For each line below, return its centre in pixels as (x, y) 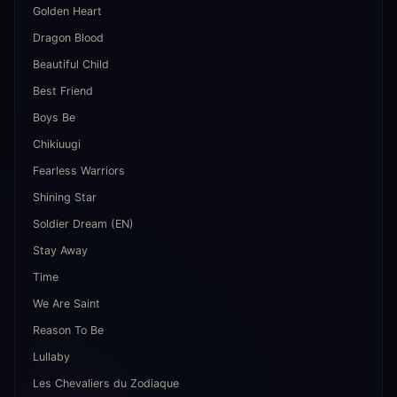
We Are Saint (66, 304)
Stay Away (60, 250)
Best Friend (63, 91)
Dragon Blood (68, 38)
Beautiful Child (71, 64)
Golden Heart (67, 11)
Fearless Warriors (79, 171)
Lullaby (51, 357)
